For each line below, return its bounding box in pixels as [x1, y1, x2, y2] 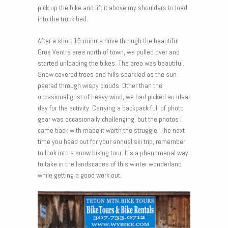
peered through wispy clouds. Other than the [38, 81, 162, 91]
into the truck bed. [38, 14, 88, 24]
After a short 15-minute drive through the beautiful [38, 36, 179, 46]
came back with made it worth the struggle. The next [38, 126, 185, 135]
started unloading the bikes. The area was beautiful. [38, 59, 184, 68]
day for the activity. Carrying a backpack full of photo [38, 103, 184, 113]
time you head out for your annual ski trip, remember [38, 137, 185, 147]
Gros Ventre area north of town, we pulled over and [38, 47, 180, 57]
